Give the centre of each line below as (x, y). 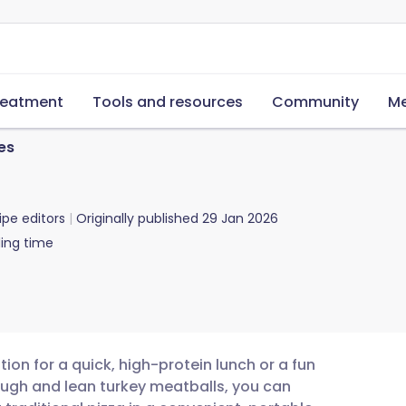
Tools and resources (168, 102)
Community (315, 102)
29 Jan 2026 (240, 218)
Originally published (137, 218)
